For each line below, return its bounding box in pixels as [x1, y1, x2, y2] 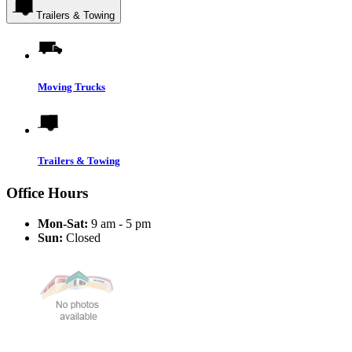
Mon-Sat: [38, 216, 88, 230]
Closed [63, 230, 101, 244]
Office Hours [6, 185, 88, 202]
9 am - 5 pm [88, 216, 151, 230]
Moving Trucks [38, 80, 105, 93]
